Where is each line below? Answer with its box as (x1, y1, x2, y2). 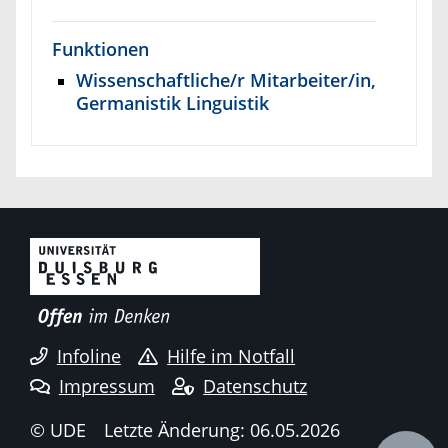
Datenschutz (203, 373, 308, 398)
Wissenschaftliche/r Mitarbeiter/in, (76, 66, 376, 92)
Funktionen (52, 36, 149, 61)
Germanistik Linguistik (76, 89, 269, 115)
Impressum (58, 373, 155, 398)
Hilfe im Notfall (167, 344, 296, 369)
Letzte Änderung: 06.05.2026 (103, 417, 340, 442)
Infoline (56, 344, 121, 369)
